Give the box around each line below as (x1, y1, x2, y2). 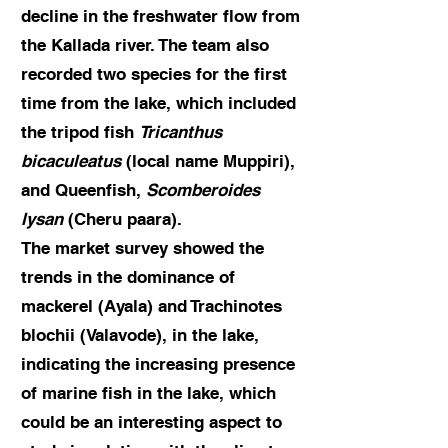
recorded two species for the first (21, 64, 287, 84)
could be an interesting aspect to (21, 412, 282, 432)
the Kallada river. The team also (21, 35, 269, 55)
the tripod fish (21, 122, 139, 142)
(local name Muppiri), (121, 151, 295, 171)
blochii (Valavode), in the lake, (21, 325, 259, 345)
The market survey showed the (21, 238, 264, 258)
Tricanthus (139, 122, 222, 142)
